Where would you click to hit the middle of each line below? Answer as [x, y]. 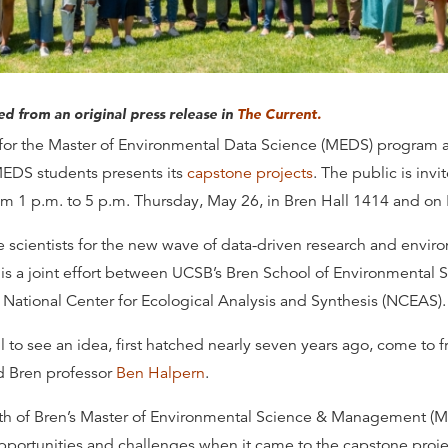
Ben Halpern [160, 373]
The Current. [279, 114]
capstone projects [250, 173]
